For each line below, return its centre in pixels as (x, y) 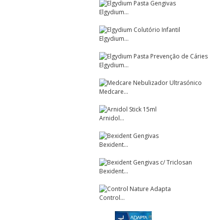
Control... (112, 198)
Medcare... (114, 92)
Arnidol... (112, 118)
